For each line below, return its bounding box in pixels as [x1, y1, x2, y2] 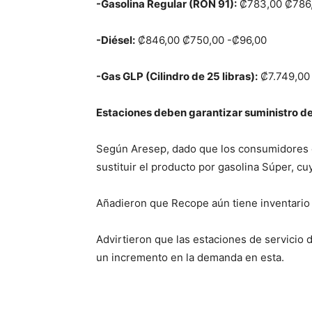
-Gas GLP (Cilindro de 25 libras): [96, 69, 258, 83]
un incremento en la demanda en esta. [96, 250, 284, 264]
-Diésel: [96, 33, 135, 47]
